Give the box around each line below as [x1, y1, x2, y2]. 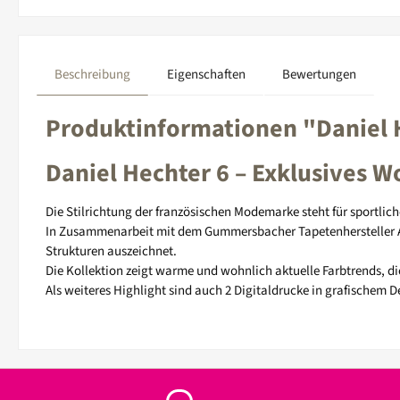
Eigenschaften [167, 64, 246, 84]
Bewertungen [282, 64, 356, 84]
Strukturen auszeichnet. [46, 241, 177, 261]
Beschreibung [54, 64, 130, 84]
